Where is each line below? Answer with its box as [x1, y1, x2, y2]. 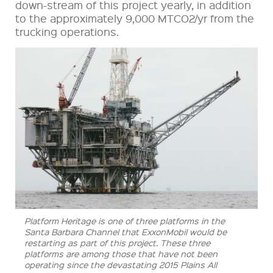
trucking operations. [15, 24, 119, 38]
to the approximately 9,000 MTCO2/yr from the [15, 10, 254, 25]
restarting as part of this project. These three [24, 237, 210, 249]
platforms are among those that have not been [24, 248, 218, 260]
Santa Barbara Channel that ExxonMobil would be [24, 226, 227, 238]
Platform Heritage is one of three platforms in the [24, 215, 225, 227]
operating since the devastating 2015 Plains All [24, 259, 217, 271]
